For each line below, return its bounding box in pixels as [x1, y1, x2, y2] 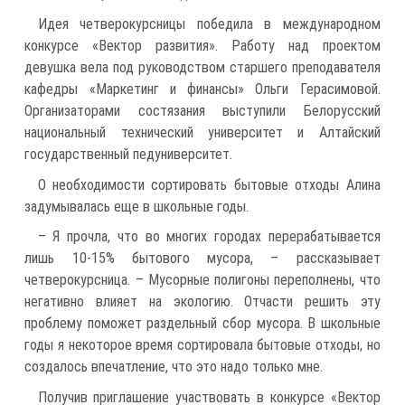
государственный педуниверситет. [24, 145, 233, 163]
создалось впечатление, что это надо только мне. [24, 358, 324, 376]
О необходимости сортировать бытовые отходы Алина [37, 175, 381, 193]
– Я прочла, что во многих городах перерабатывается [37, 228, 381, 246]
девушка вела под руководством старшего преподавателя [24, 58, 381, 76]
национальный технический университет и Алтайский [24, 123, 381, 141]
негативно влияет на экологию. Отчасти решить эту [24, 293, 381, 311]
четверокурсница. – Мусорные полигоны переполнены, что [24, 271, 381, 289]
